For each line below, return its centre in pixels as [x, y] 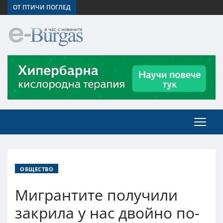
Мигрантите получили [96, 195]
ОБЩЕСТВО [37, 169]
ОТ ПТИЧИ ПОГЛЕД [42, 7]
